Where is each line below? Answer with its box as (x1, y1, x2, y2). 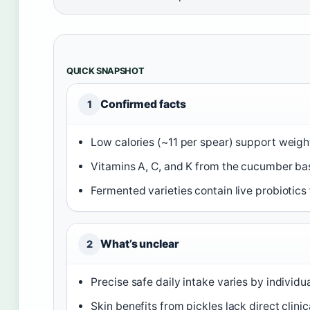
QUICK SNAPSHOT (66, 65, 145, 76)
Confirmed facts (100, 97, 186, 111)
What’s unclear (100, 237, 179, 250)
